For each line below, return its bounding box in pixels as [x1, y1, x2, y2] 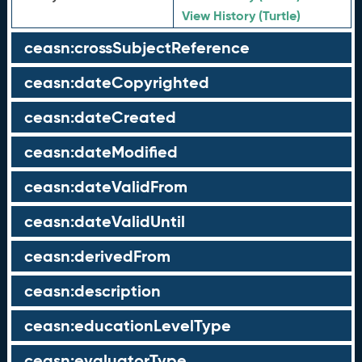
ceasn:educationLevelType [23, 315, 231, 336]
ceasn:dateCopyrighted [23, 72, 209, 93]
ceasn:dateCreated [23, 107, 176, 128]
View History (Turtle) [181, 7, 301, 24]
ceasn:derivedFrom [23, 246, 170, 267]
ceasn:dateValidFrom [23, 176, 187, 197]
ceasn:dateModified [23, 141, 178, 162]
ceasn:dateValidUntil [23, 211, 185, 232]
